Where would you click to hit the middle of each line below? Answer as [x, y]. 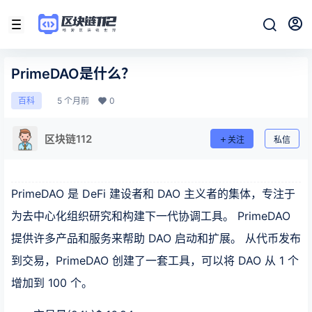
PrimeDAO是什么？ [73, 74]
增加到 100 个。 [52, 283]
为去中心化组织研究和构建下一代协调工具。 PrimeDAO [151, 216]
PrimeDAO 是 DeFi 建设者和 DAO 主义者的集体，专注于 [153, 194]
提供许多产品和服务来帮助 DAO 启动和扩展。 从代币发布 [156, 238]
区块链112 [68, 139]
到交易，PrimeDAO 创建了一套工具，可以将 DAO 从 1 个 [155, 260]
